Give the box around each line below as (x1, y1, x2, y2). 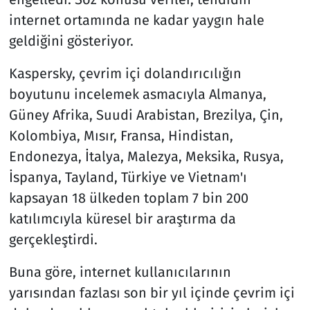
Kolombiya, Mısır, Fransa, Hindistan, (8, 127, 233, 144)
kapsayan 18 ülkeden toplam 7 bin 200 (8, 189, 248, 206)
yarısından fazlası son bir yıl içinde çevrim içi (8, 284, 295, 301)
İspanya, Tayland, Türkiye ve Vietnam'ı (8, 168, 247, 185)
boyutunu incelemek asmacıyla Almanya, (8, 85, 266, 102)
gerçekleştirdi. (8, 230, 98, 248)
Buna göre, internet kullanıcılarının (8, 263, 231, 280)
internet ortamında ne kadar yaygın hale (8, 11, 264, 28)
